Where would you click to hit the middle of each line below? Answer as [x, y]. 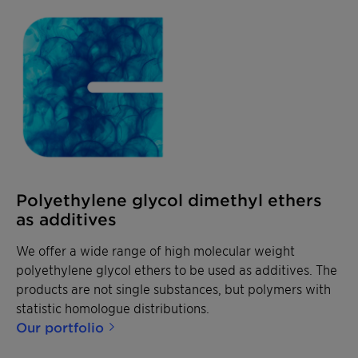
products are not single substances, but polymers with [173, 289]
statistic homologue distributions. [114, 308]
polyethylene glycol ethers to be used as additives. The [177, 270]
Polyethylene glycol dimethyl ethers [169, 200]
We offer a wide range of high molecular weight [155, 251]
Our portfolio [60, 327]
